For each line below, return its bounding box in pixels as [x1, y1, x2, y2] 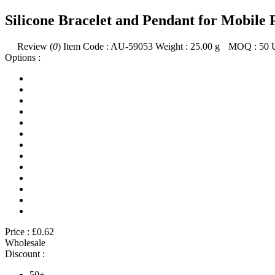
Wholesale [5, 237, 45, 248]
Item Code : [63, 41, 109, 52]
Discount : [5, 248, 45, 259]
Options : [5, 52, 41, 63]
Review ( [17, 41, 53, 52]
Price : [5, 226, 29, 237]
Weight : [155, 41, 188, 52]
